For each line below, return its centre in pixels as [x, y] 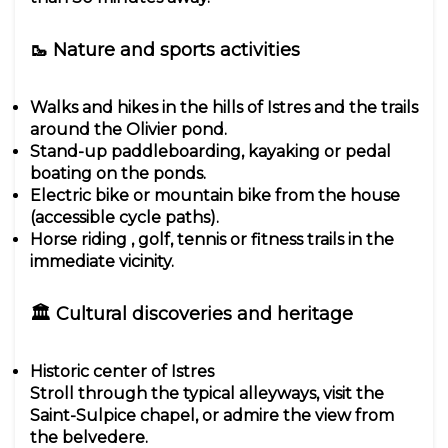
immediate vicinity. [102, 262]
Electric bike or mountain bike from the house [215, 196]
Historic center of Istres [122, 372]
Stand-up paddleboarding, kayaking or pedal [210, 152]
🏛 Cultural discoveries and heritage [191, 314]
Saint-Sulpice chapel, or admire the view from [212, 416]
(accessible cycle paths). [124, 218]
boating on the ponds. [118, 174]
